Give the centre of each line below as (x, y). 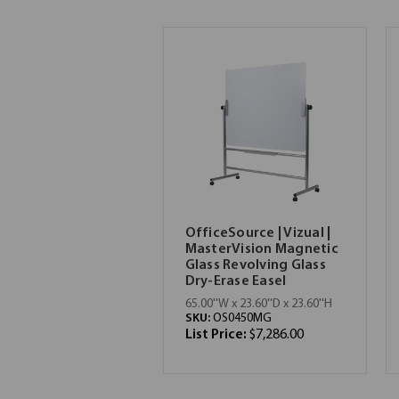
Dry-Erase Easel (236, 281)
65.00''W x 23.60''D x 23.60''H (258, 304)
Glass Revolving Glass (255, 265)
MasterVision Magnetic (261, 249)
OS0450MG (242, 318)
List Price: (217, 334)
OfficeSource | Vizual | (258, 233)
